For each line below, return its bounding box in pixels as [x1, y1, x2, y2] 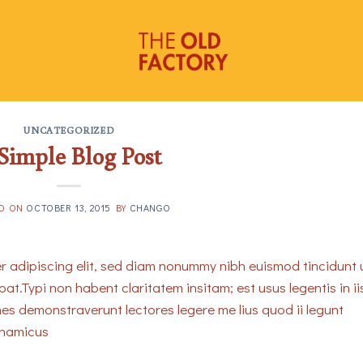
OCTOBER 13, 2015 [26, 200, 112, 214]
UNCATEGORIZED [23, 124, 115, 136]
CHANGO [129, 200, 171, 214]
